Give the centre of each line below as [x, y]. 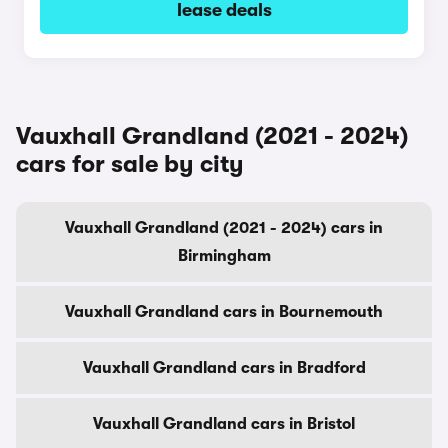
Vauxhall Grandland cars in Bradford [224, 368]
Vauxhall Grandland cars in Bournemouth [224, 312]
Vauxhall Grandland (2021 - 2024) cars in [224, 228]
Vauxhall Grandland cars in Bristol [224, 424]
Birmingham [224, 256]
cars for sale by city [130, 164]
